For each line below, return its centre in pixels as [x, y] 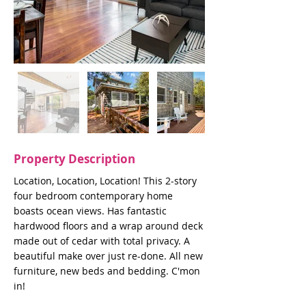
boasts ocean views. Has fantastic [90, 211]
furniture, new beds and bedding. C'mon [107, 271]
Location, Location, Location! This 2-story [105, 181]
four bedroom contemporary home [93, 196]
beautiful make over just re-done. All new [108, 256]
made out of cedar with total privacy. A [102, 241]
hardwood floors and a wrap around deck [108, 226]
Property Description [74, 159]
